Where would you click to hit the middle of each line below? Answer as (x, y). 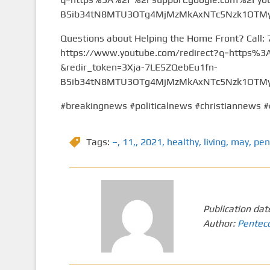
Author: (221, 224)
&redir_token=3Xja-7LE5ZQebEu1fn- (139, 67)
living (215, 142)
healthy (183, 142)
